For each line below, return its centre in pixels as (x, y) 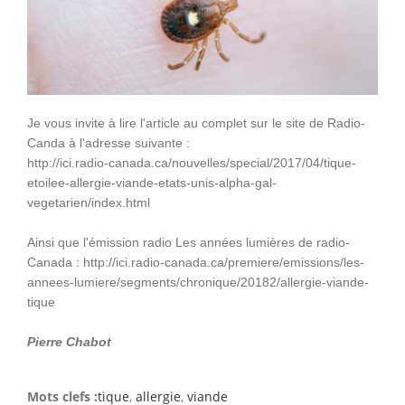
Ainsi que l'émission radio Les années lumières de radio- (188, 243)
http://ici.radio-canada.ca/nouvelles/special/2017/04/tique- (192, 163)
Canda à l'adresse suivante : (108, 143)
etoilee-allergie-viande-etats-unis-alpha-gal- (152, 183)
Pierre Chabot (69, 342)
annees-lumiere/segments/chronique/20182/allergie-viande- (198, 283)
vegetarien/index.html (89, 203)
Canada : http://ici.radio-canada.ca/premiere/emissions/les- (196, 263)
